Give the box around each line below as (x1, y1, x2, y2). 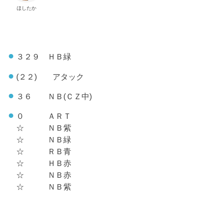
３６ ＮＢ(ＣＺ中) (16, 91, 92, 101)
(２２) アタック (16, 72, 84, 81)
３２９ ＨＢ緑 (16, 52, 71, 61)
